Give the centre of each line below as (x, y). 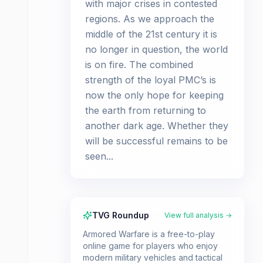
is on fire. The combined (139, 65)
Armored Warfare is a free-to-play (149, 234)
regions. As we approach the (150, 19)
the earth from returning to (146, 110)
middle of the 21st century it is (151, 34)
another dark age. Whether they (157, 126)
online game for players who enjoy (150, 246)
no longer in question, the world (156, 49)
